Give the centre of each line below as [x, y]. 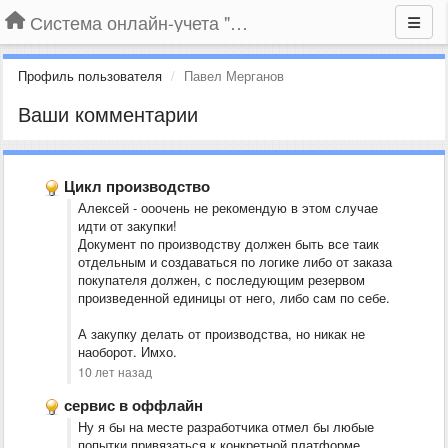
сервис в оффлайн [133, 405]
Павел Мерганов [234, 75]
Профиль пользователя [90, 75]
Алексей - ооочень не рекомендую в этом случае [228, 207]
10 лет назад [115, 372]
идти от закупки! [127, 225]
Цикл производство [137, 186]
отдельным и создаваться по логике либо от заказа [235, 261]
